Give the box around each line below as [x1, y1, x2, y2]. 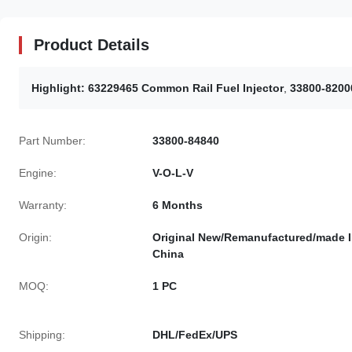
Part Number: [19, 134, 86, 147]
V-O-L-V [152, 167, 193, 179]
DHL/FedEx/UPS [152, 328, 237, 341]
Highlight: [31, 82, 85, 94]
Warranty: [19, 199, 67, 211]
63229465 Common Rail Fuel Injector [88, 82, 284, 94]
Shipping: [19, 328, 65, 341]
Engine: [19, 167, 57, 179]
